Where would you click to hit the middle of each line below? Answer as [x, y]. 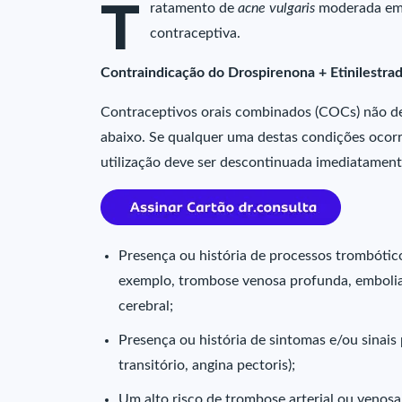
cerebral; [146, 306]
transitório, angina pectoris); [207, 365]
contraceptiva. [195, 33]
